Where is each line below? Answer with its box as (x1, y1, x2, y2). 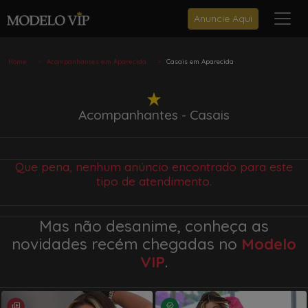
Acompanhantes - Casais (78, 107, 230, 123)
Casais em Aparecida (166, 57, 234, 65)
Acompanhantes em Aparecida (47, 57, 146, 65)
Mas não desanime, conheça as (39, 217, 269, 236)
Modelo (241, 234, 296, 254)
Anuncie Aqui (194, 12, 252, 25)
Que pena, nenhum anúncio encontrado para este (15, 159, 293, 174)
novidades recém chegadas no (12, 234, 241, 254)
